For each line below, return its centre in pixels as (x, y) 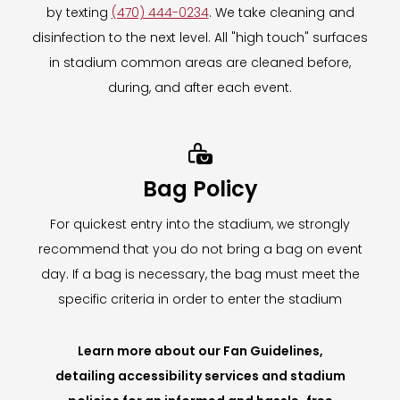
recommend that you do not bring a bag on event (200, 249)
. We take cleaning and (281, 12)
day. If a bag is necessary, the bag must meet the (200, 274)
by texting (79, 12)
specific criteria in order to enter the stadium (200, 299)
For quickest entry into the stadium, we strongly (200, 224)
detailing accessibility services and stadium (200, 375)
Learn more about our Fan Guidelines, (200, 350)
